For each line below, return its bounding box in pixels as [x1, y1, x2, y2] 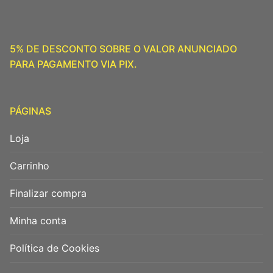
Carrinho [10, 159, 49, 172]
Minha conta [10, 214, 66, 227]
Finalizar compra [10, 186, 87, 199]
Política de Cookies [10, 242, 99, 255]
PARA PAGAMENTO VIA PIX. [10, 57, 137, 70]
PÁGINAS [10, 104, 51, 117]
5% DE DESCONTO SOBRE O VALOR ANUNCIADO [10, 42, 237, 55]
